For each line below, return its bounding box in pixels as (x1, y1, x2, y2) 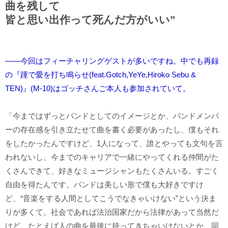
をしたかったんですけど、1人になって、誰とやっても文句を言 (5, 138, 223, 148)
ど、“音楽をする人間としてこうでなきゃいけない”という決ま (5, 193, 216, 203)
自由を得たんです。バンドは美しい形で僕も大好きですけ (5, 180, 204, 189)
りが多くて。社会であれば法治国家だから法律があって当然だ (5, 207, 219, 216)
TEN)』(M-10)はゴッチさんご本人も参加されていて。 (5, 83, 190, 93)
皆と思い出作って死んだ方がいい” (5, 13, 176, 25)
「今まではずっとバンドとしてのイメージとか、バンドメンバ (5, 111, 219, 120)
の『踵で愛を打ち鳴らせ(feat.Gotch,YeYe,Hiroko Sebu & (5, 70, 196, 79)
